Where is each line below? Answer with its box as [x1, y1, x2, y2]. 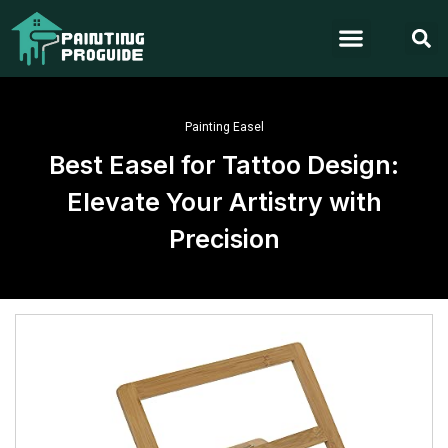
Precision [168, 223, 280, 254]
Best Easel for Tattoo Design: [49, 149, 399, 180]
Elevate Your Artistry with [66, 186, 382, 217]
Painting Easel [184, 119, 264, 134]
